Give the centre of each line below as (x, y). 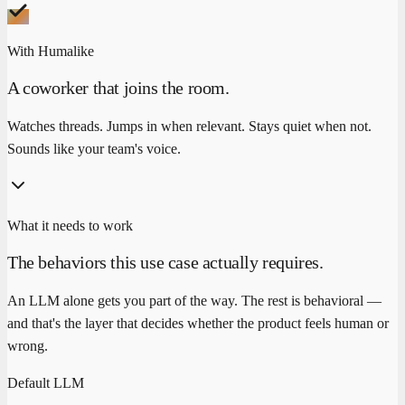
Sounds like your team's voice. (94, 148)
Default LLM (46, 382)
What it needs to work (70, 225)
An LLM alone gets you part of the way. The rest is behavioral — (194, 300)
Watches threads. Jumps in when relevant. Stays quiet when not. (189, 126)
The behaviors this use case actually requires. (165, 263)
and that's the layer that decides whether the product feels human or (198, 323)
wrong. (28, 345)
